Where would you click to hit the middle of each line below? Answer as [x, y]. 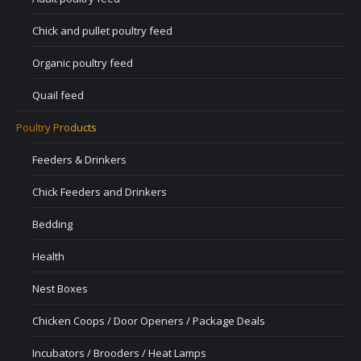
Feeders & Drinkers [79, 160]
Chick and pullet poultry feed [102, 31]
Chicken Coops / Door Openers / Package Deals [149, 321]
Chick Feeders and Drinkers [100, 192]
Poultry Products [56, 127]
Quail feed [58, 95]
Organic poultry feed [83, 63]
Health [48, 256]
